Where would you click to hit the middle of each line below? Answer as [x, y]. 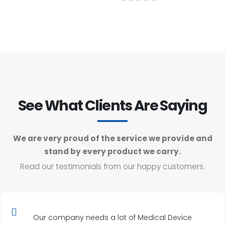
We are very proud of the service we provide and [113, 139]
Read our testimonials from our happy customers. [113, 166]
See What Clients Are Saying [113, 106]
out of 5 [144, 7]
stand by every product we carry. [113, 152]
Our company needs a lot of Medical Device [113, 217]
